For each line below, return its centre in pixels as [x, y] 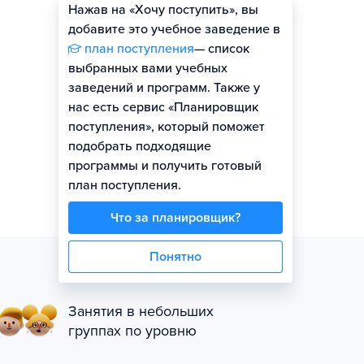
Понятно [175, 257]
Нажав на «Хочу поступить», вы [163, 10]
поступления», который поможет [167, 127]
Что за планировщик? [175, 218]
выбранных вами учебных [148, 68]
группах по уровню [132, 331]
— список [222, 49]
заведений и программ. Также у [164, 88]
